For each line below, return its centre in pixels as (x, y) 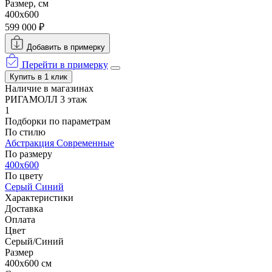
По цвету (24, 175)
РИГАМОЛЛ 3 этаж (46, 99)
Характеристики (39, 197)
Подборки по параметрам (58, 121)
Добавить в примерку (66, 47)
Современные (85, 143)
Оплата (20, 219)
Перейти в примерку (64, 64)
